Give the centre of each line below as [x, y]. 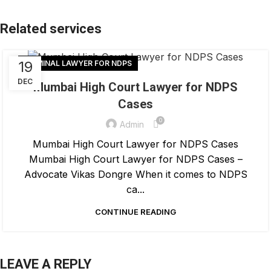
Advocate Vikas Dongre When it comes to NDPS [135, 174]
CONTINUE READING [135, 211]
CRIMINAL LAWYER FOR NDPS [78, 63]
